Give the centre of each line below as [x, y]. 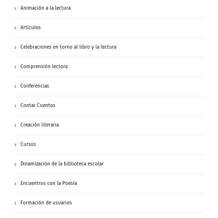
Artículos [31, 28]
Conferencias [35, 86]
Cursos [28, 145]
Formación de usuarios [46, 203]
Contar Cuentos [38, 106]
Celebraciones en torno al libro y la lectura [68, 47]
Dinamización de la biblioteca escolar [62, 164]
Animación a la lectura [45, 9]
